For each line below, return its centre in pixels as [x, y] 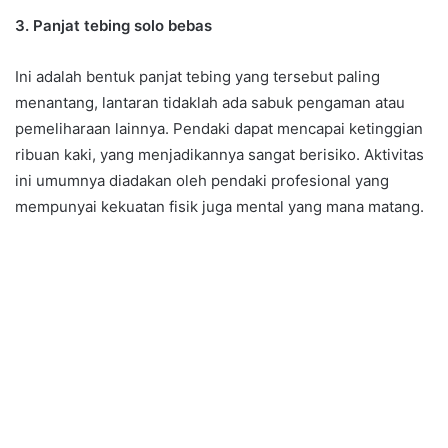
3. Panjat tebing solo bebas [113, 25]
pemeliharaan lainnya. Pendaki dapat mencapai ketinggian [219, 128]
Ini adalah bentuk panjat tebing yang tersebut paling [197, 76]
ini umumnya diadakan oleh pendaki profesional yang [202, 180]
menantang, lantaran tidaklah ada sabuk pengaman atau [210, 102]
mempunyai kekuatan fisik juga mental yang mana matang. [219, 206]
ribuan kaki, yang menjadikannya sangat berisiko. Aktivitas [219, 154]
